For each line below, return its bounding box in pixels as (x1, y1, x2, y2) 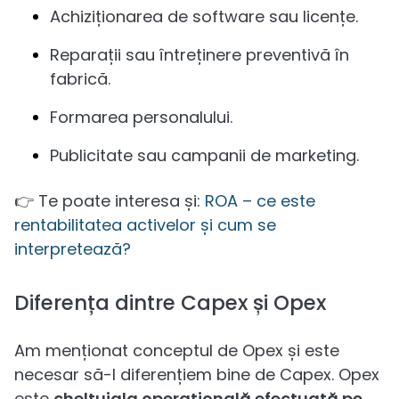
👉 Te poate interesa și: (14, 189, 205, 212)
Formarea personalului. (50, 105, 232, 128)
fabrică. (50, 67, 110, 90)
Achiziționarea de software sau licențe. (50, 4, 358, 28)
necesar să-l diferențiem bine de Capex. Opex (14, 362, 379, 386)
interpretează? (14, 237, 131, 260)
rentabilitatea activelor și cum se (14, 213, 276, 236)
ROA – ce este (205, 189, 315, 212)
